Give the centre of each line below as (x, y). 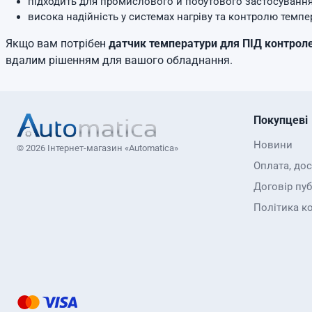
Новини (273, 145)
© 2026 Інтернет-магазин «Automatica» (97, 148)
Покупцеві (281, 120)
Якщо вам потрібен (57, 44)
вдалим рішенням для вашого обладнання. (119, 60)
